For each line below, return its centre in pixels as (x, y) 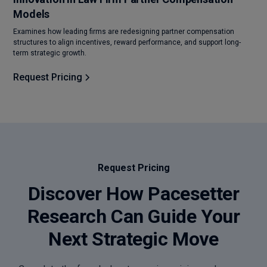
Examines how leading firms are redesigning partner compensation (124, 32)
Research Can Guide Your (133, 217)
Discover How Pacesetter (133, 194)
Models (32, 14)
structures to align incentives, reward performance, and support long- (127, 43)
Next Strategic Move (133, 239)
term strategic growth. (50, 53)
